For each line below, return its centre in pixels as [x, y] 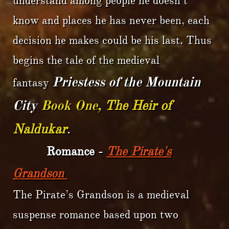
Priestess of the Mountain [126, 82]
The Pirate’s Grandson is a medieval [101, 194]
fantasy [32, 83]
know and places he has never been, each [111, 20]
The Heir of [138, 105]
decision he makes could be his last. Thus [112, 40]
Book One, [73, 105]
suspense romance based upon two [96, 214]
